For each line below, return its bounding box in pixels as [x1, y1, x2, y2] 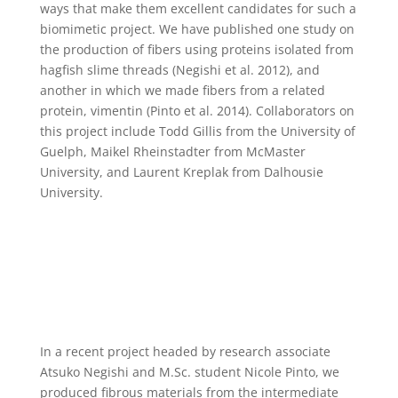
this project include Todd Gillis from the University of [39, 123, 355, 140]
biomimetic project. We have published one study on [39, 20, 354, 38]
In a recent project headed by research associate [39, 343, 330, 361]
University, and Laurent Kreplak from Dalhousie [39, 163, 323, 181]
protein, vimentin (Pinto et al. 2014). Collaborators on [39, 102, 354, 120]
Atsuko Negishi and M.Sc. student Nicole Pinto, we [39, 363, 339, 381]
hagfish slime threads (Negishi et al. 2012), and [39, 61, 320, 79]
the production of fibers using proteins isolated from [39, 41, 354, 59]
